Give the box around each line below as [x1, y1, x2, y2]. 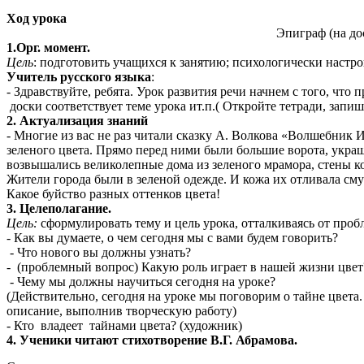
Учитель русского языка [6, 69, 151, 84]
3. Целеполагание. [6, 201, 111, 215]
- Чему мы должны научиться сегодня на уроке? [6, 274, 275, 288]
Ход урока [6, 11, 67, 25]
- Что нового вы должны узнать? [6, 245, 191, 259]
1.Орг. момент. [6, 40, 90, 54]
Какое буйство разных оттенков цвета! [6, 186, 220, 201]
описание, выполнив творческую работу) [6, 303, 236, 318]
